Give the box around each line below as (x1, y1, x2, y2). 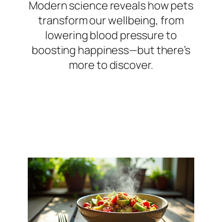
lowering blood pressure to (45, 28, 177, 43)
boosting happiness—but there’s (32, 43, 190, 58)
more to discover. (69, 57, 153, 73)
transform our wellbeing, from (38, 13, 184, 28)
